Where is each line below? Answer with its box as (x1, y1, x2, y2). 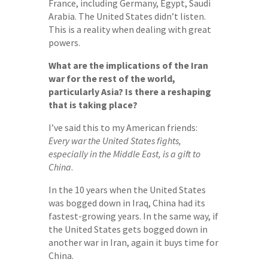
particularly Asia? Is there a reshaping (48, 85, 211, 98)
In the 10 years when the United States (48, 183, 206, 196)
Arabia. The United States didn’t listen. (48, 10, 206, 22)
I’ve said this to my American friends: (48, 121, 197, 133)
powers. (48, 36, 80, 48)
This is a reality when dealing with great (48, 23, 211, 35)
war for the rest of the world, (48, 72, 175, 84)
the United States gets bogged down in (48, 223, 208, 235)
